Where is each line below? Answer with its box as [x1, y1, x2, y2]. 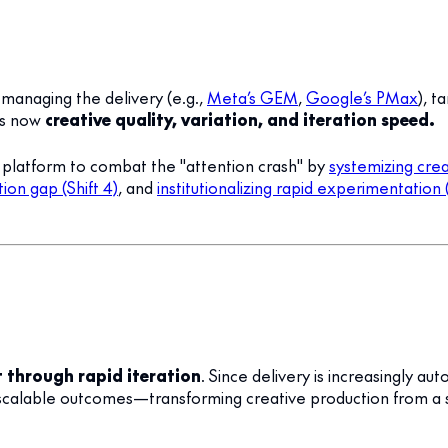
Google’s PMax [306, 85, 418, 108]
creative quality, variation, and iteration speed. [45, 107, 435, 130]
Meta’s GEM [207, 85, 298, 108]
